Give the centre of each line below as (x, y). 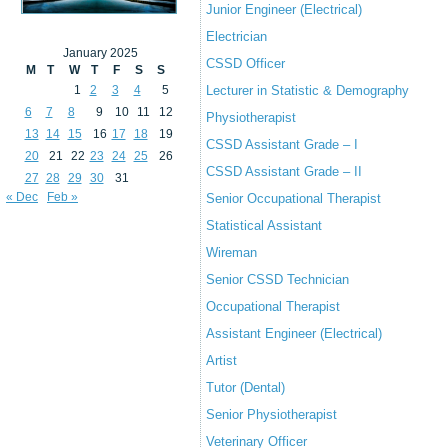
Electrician (236, 36)
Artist (221, 360)
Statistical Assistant (264, 225)
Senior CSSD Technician (277, 279)
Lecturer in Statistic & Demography (307, 90)
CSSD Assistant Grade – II (284, 171)
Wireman (231, 252)
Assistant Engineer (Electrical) (294, 333)
